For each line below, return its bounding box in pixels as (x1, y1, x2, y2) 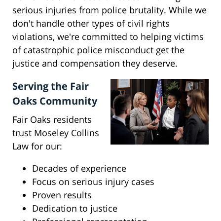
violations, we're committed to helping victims (12, 31, 204, 43)
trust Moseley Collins (12, 127, 99, 139)
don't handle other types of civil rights (12, 17, 170, 30)
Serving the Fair (12, 79, 89, 93)
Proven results (32, 189, 92, 201)
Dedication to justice (32, 202, 117, 215)
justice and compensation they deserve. (12, 57, 178, 70)
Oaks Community (12, 94, 97, 108)
